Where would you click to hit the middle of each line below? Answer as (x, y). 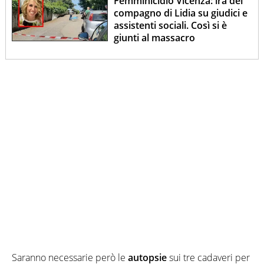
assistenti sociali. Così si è (171, 26)
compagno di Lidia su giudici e (181, 13)
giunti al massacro (155, 38)
